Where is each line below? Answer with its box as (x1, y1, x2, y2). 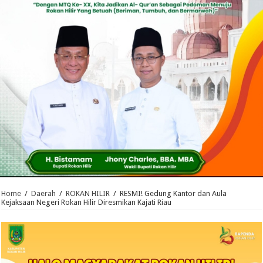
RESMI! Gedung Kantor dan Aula (120, 189, 227, 198)
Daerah (31, 189, 56, 198)
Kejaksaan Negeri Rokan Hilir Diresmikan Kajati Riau (1, 198, 172, 207)
